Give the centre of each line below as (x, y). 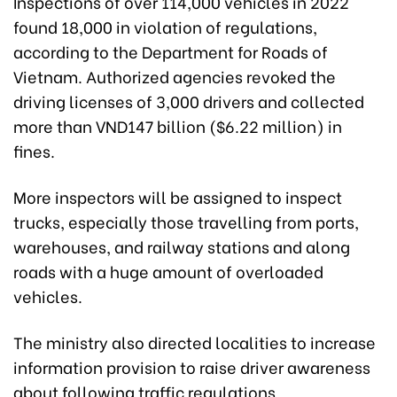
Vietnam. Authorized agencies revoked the (175, 75)
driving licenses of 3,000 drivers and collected (189, 100)
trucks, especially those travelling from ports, (186, 221)
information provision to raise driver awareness (192, 366)
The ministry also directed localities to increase (195, 341)
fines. (34, 150)
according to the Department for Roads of (171, 51)
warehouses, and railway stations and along (182, 245)
